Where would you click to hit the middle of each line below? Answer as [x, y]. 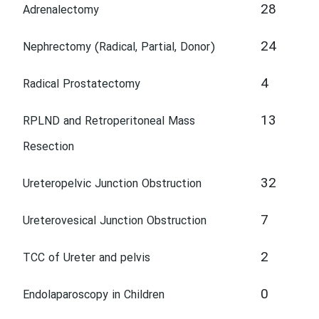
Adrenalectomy [61, 11]
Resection [48, 147]
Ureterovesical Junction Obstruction [115, 221]
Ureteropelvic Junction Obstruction [112, 184]
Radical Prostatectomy [82, 85]
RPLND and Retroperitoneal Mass [109, 122]
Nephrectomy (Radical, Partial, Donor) [119, 48]
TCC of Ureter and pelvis [87, 258]
